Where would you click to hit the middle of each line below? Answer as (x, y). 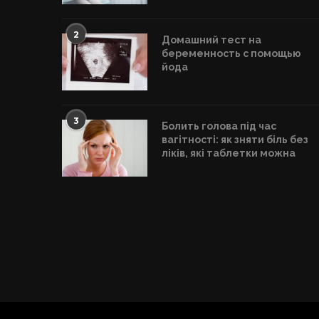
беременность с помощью (231, 54)
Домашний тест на (211, 40)
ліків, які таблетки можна (229, 153)
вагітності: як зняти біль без (235, 140)
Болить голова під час (219, 126)
